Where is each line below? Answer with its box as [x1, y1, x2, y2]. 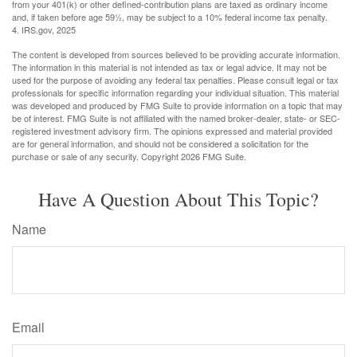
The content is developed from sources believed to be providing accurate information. [12, 47, 340, 61]
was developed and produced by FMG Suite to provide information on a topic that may [12, 98, 343, 112]
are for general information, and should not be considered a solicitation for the [12, 136, 308, 150]
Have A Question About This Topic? [38, 186, 319, 212]
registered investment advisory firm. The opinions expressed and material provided [12, 124, 332, 137]
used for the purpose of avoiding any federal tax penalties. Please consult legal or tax [12, 73, 339, 86]
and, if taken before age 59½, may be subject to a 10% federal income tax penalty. [12, 10, 328, 23]
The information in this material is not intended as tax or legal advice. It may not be [12, 60, 327, 73]
